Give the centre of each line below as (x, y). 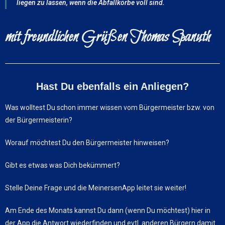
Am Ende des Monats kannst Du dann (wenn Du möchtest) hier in (108, 210)
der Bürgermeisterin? (39, 120)
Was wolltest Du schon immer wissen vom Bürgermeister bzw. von (110, 107)
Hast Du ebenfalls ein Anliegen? (113, 86)
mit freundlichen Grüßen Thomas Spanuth (108, 37)
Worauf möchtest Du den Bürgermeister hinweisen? (87, 142)
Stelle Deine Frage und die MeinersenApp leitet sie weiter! (96, 188)
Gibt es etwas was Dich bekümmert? (63, 165)
